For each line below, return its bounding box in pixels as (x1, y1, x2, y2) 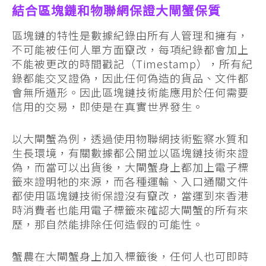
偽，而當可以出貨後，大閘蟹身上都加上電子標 (12, 159, 249, 175)
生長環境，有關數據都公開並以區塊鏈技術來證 (12, 145, 249, 161)
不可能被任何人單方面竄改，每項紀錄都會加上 (12, 42, 249, 58)
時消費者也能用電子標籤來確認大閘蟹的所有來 (12, 202, 249, 218)
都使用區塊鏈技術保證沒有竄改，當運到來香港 (12, 188, 249, 204)
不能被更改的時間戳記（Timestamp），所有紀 (12, 56, 253, 72)
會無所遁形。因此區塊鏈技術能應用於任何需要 (12, 84, 249, 100)
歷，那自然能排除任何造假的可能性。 (12, 216, 204, 232)
